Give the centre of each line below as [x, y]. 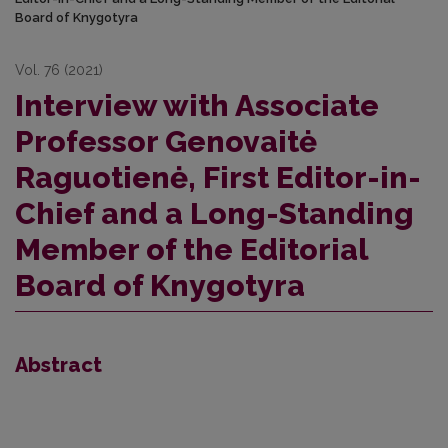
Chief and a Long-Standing [214, 214]
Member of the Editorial [191, 250]
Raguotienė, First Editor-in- [218, 178]
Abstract [58, 365]
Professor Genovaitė [166, 142]
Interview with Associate [197, 106]
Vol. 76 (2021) [59, 70]
